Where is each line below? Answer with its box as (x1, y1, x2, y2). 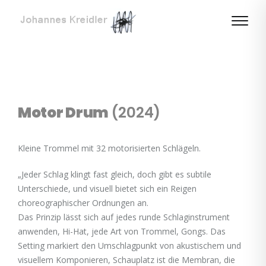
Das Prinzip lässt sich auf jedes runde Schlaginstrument (18, 211, 230, 223)
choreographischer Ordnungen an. (18, 197, 148, 208)
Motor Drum (18, 102, 111, 123)
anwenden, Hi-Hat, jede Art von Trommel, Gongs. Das (18, 226, 226, 237)
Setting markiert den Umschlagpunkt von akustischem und (18, 240, 241, 251)
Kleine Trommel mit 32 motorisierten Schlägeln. (18, 142, 201, 154)
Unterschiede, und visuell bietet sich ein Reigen (18, 183, 197, 194)
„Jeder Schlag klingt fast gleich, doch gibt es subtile (18, 169, 211, 180)
